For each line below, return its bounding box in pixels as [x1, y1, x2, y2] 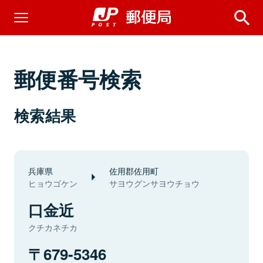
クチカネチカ [28, 221, 77, 233]
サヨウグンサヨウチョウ [109, 177, 200, 189]
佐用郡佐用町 [109, 164, 159, 177]
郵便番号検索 [14, 63, 142, 94]
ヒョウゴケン [28, 177, 77, 189]
